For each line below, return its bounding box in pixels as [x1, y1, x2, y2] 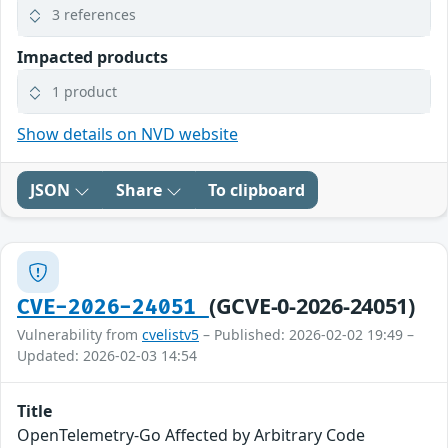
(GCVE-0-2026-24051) [208, 291, 415, 321]
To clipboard [208, 179, 305, 202]
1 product [52, 82, 117, 102]
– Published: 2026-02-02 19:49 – [199, 325, 414, 345]
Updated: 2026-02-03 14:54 [17, 346, 197, 366]
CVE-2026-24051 [17, 295, 209, 321]
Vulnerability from [17, 325, 142, 345]
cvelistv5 [142, 325, 199, 345]
